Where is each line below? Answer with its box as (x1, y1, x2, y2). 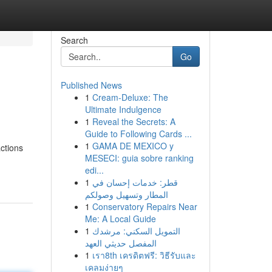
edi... (84, 164, 104, 176)
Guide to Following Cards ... (84, 127, 192, 140)
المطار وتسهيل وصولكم (84, 188, 168, 200)
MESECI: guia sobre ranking (84, 152, 194, 164)
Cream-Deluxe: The (92, 91, 168, 103)
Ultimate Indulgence (84, 103, 161, 115)
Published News (60, 79, 122, 91)
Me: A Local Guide (84, 212, 156, 225)
